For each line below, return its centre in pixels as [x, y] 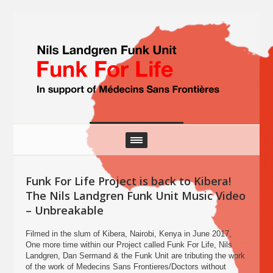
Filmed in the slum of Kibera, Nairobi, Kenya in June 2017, [129, 234]
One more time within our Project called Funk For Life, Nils [129, 245]
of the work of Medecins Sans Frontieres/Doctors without [126, 267]
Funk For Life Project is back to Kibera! [129, 181]
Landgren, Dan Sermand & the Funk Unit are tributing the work [136, 256]
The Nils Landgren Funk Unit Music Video [136, 196]
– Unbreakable [65, 210]
